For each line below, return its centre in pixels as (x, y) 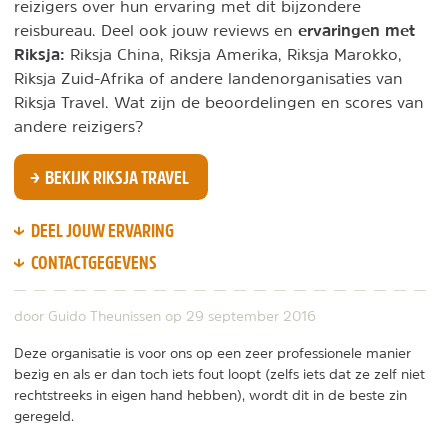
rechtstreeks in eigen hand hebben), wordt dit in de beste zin (210, 394)
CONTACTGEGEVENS (92, 261)
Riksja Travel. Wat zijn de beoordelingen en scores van (219, 102)
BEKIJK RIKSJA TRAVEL (116, 177)
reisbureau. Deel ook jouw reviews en (156, 30)
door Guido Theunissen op (100, 315)
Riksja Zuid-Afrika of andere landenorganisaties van (208, 78)
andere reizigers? (78, 126)
